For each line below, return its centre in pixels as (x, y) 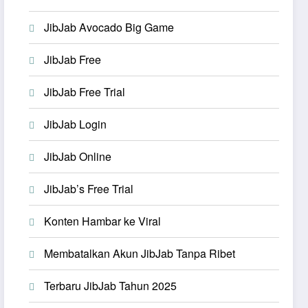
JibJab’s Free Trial (89, 188)
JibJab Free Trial (85, 91)
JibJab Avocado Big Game (109, 27)
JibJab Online (78, 156)
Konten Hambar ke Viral (103, 221)
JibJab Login (76, 124)
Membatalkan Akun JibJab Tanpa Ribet (140, 253)
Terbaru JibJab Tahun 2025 (111, 285)
